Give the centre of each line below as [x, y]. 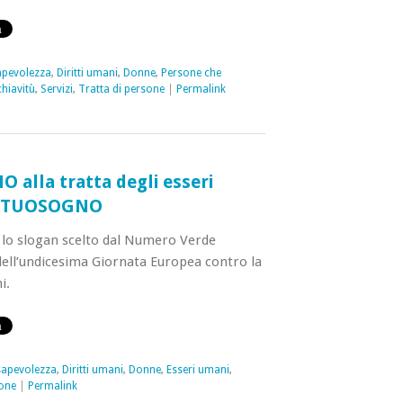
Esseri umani [197, 370]
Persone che [191, 73]
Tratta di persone [121, 89]
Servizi [56, 89]
